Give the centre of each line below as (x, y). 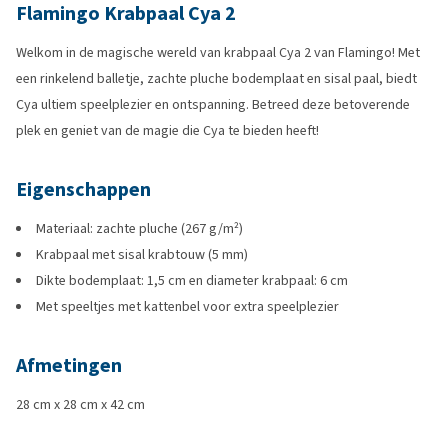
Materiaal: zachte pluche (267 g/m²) (139, 228)
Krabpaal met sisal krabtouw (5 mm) (142, 254)
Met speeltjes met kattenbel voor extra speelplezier (187, 306)
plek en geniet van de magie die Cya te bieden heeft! (167, 130)
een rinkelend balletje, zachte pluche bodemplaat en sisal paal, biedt (216, 78)
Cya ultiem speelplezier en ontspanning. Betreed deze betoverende (213, 104)
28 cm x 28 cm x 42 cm (80, 404)
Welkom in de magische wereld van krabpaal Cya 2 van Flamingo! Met (218, 52)
